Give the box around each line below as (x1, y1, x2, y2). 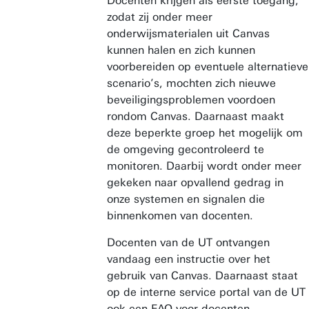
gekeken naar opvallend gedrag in (107, 176, 283, 189)
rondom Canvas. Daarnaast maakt (107, 110, 284, 123)
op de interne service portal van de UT (107, 286, 306, 299)
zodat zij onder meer (107, 10, 212, 23)
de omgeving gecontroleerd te (107, 143, 264, 156)
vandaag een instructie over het (107, 252, 270, 266)
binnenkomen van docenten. (107, 209, 253, 222)
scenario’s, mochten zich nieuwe (107, 77, 276, 90)
